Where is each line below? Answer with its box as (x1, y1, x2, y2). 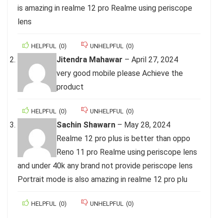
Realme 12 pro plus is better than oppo (56, 133, 190, 143)
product (56, 82, 84, 91)
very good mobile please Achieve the (56, 68, 183, 78)
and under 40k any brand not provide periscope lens (18, 161, 193, 170)
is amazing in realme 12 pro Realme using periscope (18, 3, 192, 13)
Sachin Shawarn (56, 120, 117, 129)
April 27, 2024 (131, 54, 178, 64)
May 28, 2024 (124, 120, 170, 129)
